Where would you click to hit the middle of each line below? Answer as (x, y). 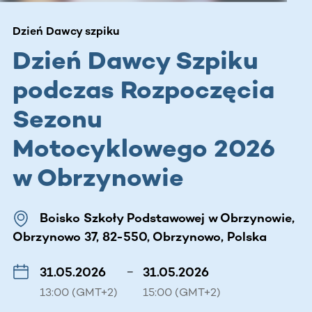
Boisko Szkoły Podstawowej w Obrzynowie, (167, 218)
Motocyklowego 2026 (144, 148)
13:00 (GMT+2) (79, 292)
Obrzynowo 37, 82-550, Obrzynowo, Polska (140, 236)
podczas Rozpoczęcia (143, 89)
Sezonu (57, 118)
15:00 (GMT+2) (182, 292)
